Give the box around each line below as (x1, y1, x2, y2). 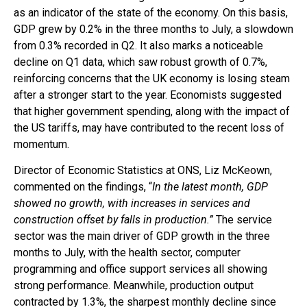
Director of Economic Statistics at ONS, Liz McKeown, (14, 164, 272, 177)
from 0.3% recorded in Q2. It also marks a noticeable (14, 38, 263, 52)
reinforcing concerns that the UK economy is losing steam (14, 71, 290, 85)
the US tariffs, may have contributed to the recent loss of (14, 121, 284, 134)
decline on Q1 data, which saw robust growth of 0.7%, (14, 55, 267, 69)
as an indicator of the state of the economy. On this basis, (14, 5, 288, 19)
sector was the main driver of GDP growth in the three (14, 230, 270, 243)
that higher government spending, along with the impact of (14, 104, 290, 118)
